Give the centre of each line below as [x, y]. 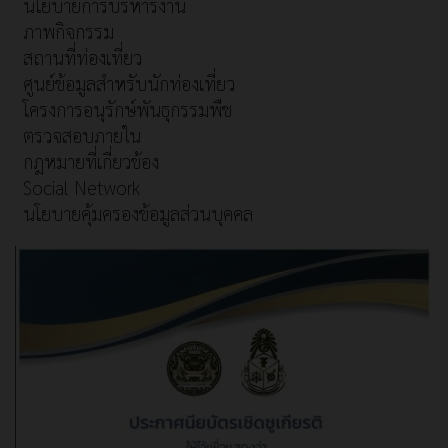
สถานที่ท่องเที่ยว [82, 57]
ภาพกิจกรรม [68, 31]
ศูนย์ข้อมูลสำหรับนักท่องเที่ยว [129, 83]
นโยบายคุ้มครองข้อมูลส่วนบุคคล [138, 213]
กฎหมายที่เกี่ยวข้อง [91, 161]
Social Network [81, 187]
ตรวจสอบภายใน [82, 135]
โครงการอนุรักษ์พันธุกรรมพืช [127, 109]
